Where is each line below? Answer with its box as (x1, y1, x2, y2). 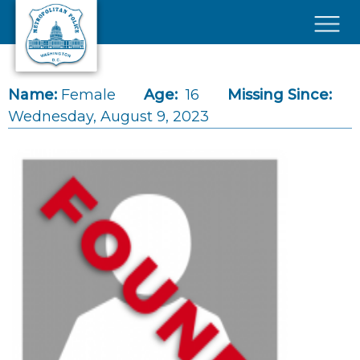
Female (61, 86, 116, 104)
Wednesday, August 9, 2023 (8, 108, 209, 125)
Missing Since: (227, 86, 332, 104)
